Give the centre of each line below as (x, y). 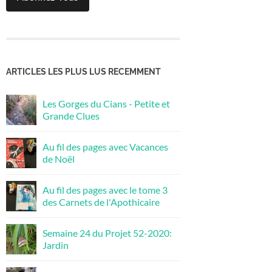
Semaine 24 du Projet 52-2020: (107, 233)
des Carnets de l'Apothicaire (101, 202)
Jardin (56, 245)
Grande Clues (71, 115)
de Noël (59, 158)
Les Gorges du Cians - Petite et (106, 103)
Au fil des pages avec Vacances (105, 146)
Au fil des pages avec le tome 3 (105, 189)
